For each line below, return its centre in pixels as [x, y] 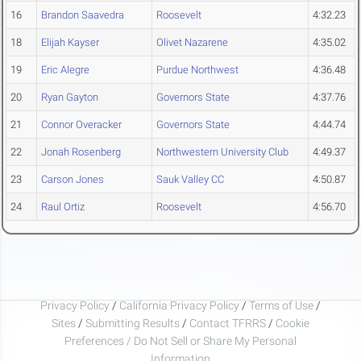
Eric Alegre [65, 70]
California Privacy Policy [179, 305]
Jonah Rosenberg [81, 152]
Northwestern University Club [222, 152]
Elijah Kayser [70, 43]
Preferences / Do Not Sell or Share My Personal [180, 340]
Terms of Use [281, 305]
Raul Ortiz [63, 207]
